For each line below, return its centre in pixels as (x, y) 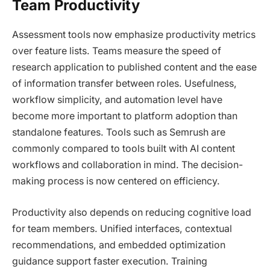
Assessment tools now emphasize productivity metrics (134, 34)
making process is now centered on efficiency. (116, 181)
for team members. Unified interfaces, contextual (122, 228)
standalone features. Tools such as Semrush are (119, 132)
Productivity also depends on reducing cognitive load (132, 212)
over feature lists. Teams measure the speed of (117, 51)
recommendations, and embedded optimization (119, 245)
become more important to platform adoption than (125, 116)
